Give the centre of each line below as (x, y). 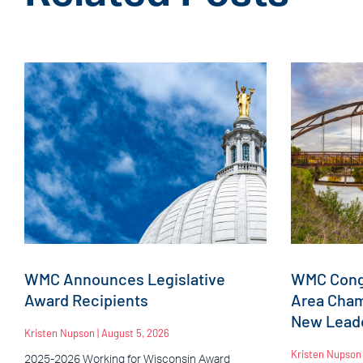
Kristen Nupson (61, 333)
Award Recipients (86, 299)
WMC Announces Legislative (125, 278)
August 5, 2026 (135, 333)
